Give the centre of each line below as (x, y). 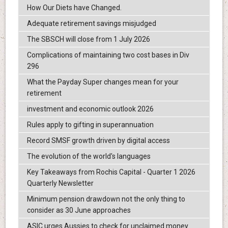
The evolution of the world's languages (89, 156)
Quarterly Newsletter (60, 183)
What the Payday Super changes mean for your (103, 82)
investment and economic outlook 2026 (90, 109)
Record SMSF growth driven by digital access (98, 140)
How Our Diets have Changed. (74, 7)
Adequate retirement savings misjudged (91, 23)
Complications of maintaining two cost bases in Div (108, 55)
